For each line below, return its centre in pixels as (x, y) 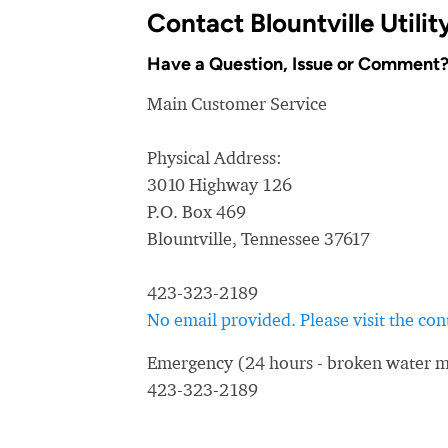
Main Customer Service (237, 103)
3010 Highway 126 (219, 184)
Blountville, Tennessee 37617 (258, 238)
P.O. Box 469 (196, 211)
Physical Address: (214, 157)
